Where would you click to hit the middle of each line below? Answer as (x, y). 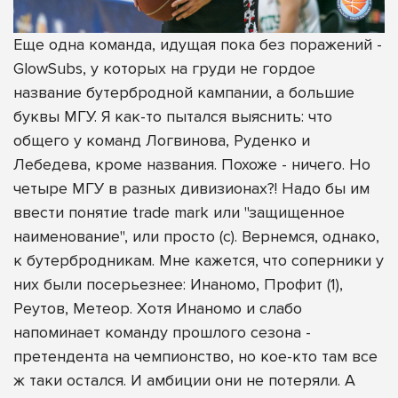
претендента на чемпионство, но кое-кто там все (195, 356)
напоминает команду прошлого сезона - (162, 332)
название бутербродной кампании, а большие (184, 92)
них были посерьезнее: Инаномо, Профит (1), (178, 284)
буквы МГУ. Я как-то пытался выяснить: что (173, 116)
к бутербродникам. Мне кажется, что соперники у (199, 260)
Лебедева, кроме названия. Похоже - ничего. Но (192, 164)
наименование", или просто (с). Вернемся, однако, (196, 236)
